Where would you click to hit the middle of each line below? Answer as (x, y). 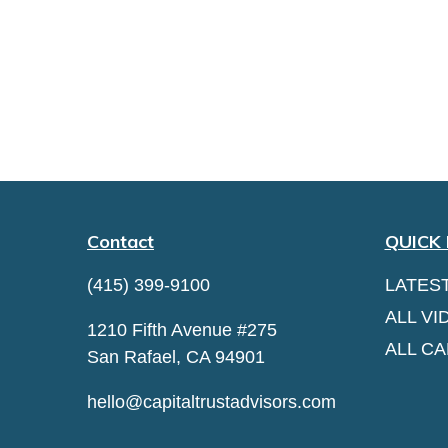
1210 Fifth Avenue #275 (182, 330)
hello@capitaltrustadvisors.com (211, 402)
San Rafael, (134, 357)
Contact (120, 241)
